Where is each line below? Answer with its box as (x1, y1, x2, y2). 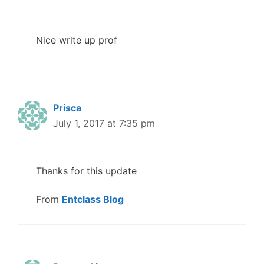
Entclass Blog (62, 193, 124, 206)
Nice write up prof (36, 34, 117, 47)
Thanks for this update (36, 165, 137, 177)
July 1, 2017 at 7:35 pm (53, 117, 155, 130)
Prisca (53, 102, 81, 114)
